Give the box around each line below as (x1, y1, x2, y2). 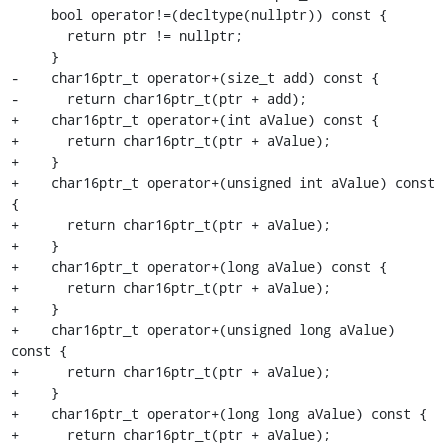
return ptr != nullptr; (10, 26, 67, 45)
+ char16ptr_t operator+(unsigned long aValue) (10, 320, 395, 339)
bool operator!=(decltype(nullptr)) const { (10, 5, 51, 24)
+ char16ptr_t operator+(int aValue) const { (10, 110, 379, 129)
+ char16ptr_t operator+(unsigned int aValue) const (10, 173, 435, 192)
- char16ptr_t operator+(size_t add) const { (10, 68, 379, 87)
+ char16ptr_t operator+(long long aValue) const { (10, 404, 427, 423)
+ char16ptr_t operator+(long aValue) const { (10, 257, 387, 276)
